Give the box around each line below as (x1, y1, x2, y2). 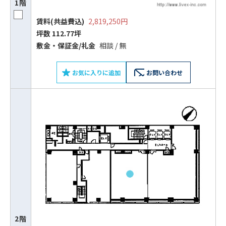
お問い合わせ (146, 68, 183, 77)
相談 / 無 (98, 40, 126, 50)
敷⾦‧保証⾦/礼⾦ (36, 40, 95, 50)
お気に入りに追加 (72, 68, 121, 77)
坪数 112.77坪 (36, 28, 81, 38)
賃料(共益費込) (36, 16, 84, 26)
